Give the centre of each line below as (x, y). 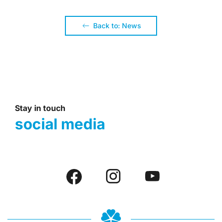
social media (60, 124)
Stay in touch (40, 108)
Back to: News (117, 25)
